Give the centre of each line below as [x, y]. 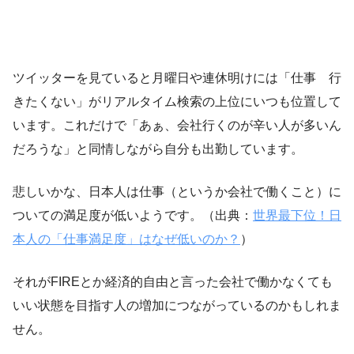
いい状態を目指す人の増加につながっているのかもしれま [177, 306]
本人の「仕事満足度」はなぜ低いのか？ [126, 239]
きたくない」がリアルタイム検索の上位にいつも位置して [177, 102]
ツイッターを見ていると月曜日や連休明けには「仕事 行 [177, 78]
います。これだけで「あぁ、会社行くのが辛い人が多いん [177, 126]
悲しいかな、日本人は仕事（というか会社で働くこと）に [177, 192]
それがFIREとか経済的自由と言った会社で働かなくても [173, 282]
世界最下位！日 [297, 216]
